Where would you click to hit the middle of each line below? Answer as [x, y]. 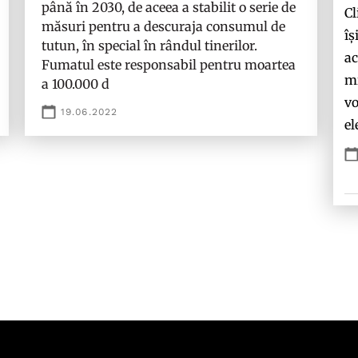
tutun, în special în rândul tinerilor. [149, 46]
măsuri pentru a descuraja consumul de [163, 26]
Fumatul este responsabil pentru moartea [168, 65]
